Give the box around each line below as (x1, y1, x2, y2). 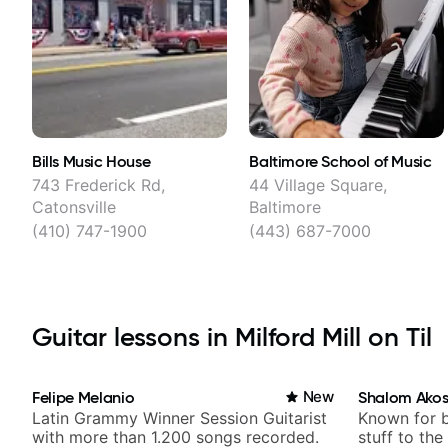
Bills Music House (32, 151, 151, 172)
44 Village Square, (249, 175, 388, 196)
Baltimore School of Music (249, 151, 432, 172)
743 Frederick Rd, (32, 175, 165, 196)
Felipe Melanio (32, 387, 135, 408)
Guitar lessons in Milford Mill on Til (32, 321, 432, 354)
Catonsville (32, 197, 116, 218)
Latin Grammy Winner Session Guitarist (32, 408, 327, 429)
